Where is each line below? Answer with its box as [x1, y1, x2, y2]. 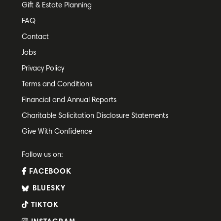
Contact [21, 33, 49, 41]
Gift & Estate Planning [21, 1, 92, 9]
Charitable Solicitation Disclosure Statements [21, 112, 168, 120]
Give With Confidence [21, 128, 92, 136]
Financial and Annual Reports [21, 96, 116, 104]
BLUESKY [30, 184, 66, 192]
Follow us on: [21, 151, 63, 159]
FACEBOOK [26, 168, 72, 176]
